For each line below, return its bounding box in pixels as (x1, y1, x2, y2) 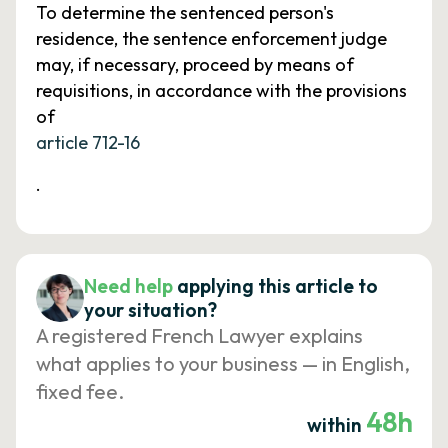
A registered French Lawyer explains (36, 323, 363, 348)
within (306, 413, 366, 437)
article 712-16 (36, 131, 140, 154)
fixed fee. (36, 379, 124, 404)
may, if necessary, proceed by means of (36, 53, 354, 76)
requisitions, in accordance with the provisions (36, 79, 407, 102)
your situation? (84, 298, 217, 322)
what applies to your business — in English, (36, 351, 410, 376)
